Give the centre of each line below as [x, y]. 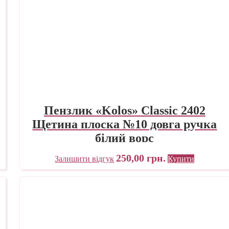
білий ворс [125, 138]
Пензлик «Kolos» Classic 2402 [124, 111]
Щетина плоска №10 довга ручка [125, 124]
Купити [181, 159]
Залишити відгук [85, 159]
